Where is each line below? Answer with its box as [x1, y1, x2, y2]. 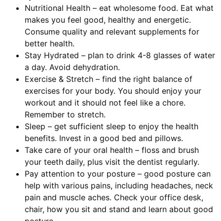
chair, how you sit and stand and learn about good [25, 204, 213, 214]
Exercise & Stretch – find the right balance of [25, 74, 192, 84]
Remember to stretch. [25, 109, 106, 119]
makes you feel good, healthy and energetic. [25, 14, 191, 25]
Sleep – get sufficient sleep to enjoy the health [25, 121, 198, 131]
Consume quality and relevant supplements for [25, 26, 199, 37]
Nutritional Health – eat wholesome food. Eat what [25, 2, 214, 13]
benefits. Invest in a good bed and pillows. [25, 133, 183, 143]
